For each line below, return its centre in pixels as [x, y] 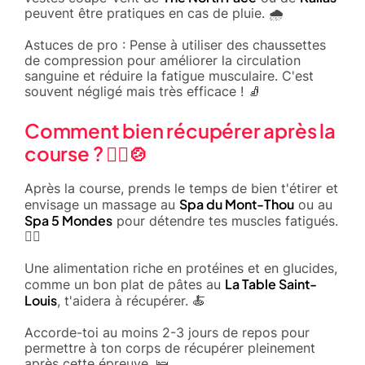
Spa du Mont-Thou [237, 204]
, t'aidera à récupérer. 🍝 [131, 300]
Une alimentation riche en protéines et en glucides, [181, 268]
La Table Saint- [271, 284]
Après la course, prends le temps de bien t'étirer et [181, 188]
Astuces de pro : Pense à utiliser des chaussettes [175, 44]
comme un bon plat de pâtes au [125, 284]
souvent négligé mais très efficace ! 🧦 [143, 91]
